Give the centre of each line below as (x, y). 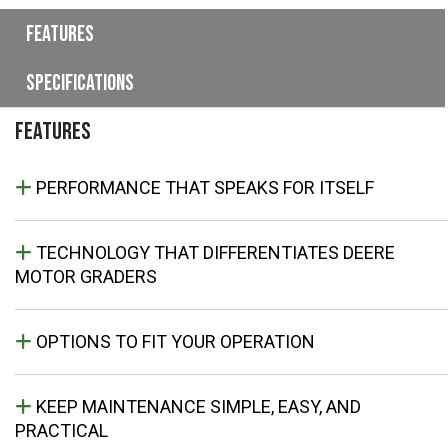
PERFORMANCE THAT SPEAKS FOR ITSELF (203, 188)
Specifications (80, 83)
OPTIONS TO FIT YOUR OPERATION (173, 342)
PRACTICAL (61, 431)
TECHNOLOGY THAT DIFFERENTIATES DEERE (213, 253)
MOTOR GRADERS (86, 277)
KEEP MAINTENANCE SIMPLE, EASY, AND (196, 407)
